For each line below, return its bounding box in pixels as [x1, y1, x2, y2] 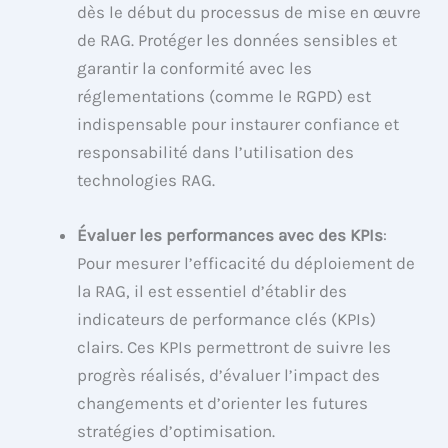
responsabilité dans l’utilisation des [77, 142, 355, 163]
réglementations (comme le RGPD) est [77, 86, 372, 107]
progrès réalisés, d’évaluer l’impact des [77, 365, 381, 386]
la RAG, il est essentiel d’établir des [77, 281, 348, 302]
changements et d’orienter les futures [77, 393, 369, 414]
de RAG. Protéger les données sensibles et [77, 30, 398, 51]
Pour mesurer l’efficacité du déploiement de [77, 253, 416, 274]
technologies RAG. [77, 170, 216, 191]
